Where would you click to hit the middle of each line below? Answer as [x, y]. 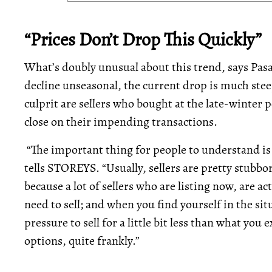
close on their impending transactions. [121, 122]
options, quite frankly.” [82, 241]
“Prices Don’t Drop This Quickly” [143, 39]
